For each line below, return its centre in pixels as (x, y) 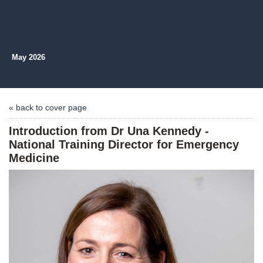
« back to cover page (48, 107)
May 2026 (28, 57)
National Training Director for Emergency (124, 144)
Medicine (34, 158)
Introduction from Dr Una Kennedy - (109, 131)
